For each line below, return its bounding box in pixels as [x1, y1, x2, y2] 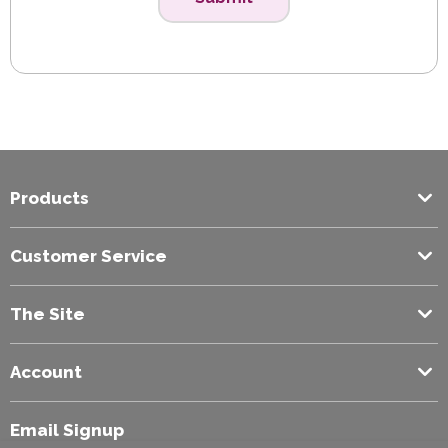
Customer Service [10, 245, 167, 266]
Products [10, 187, 89, 208]
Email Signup [10, 419, 124, 440]
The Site [10, 303, 85, 324]
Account [10, 361, 82, 382]
